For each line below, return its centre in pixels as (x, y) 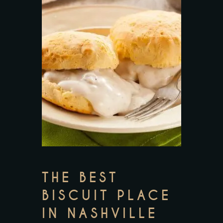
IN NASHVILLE (100, 214)
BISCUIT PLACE (107, 196)
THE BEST (80, 178)
